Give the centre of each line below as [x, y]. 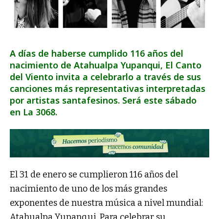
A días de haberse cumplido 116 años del [97, 53]
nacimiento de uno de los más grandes [88, 189]
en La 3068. [33, 112]
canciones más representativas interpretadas [108, 88]
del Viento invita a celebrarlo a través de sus [105, 77]
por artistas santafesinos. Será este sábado [103, 100]
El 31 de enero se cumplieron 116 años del [94, 175]
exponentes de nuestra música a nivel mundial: [106, 203]
